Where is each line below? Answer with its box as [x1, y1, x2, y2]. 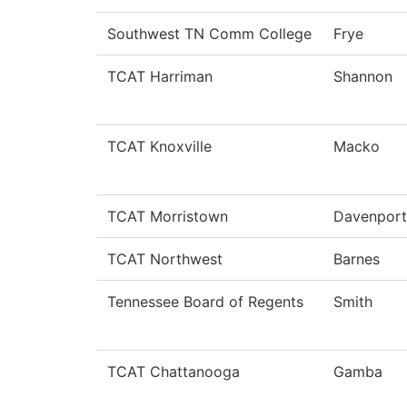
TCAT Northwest [107, 250, 223, 269]
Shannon [333, 67, 392, 86]
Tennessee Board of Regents [107, 293, 303, 312]
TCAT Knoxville [107, 137, 212, 156]
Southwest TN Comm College [107, 25, 312, 44]
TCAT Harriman [107, 67, 213, 86]
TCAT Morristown [107, 207, 228, 226]
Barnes [333, 250, 380, 269]
